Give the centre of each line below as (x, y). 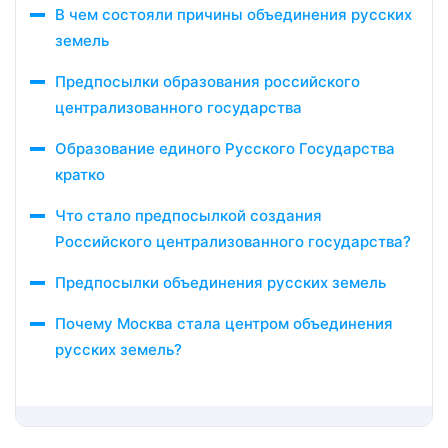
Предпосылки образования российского (207, 81)
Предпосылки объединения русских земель (220, 282)
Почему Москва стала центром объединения (224, 323)
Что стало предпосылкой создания (188, 215)
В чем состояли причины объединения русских (233, 14)
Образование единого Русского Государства (225, 148)
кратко (80, 174)
